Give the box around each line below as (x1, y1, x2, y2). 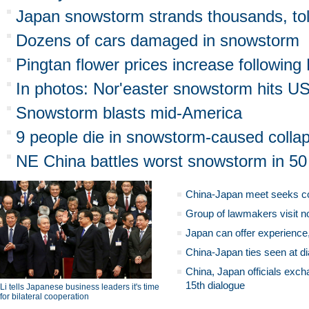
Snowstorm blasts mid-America (16, 103, 242, 122)
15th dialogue (186, 279, 245, 291)
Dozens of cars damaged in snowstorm (16, 31, 299, 50)
